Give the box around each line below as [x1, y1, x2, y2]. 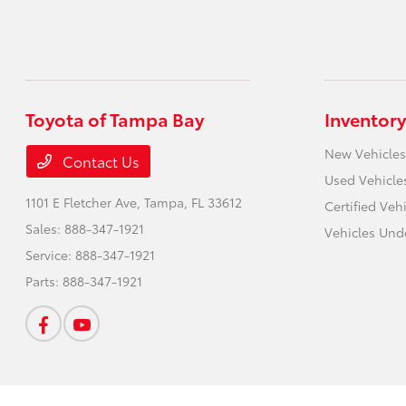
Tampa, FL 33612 [144, 192, 243, 211]
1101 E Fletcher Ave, [25, 192, 145, 211]
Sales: [25, 218, 65, 237]
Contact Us [59, 150, 140, 171]
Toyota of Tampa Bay [25, 105, 205, 131]
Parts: [25, 271, 63, 290]
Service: [25, 245, 76, 264]
